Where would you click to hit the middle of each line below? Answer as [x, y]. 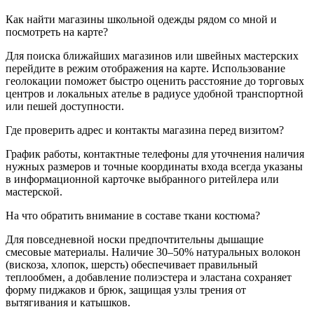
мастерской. [34, 192]
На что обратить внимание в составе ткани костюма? [133, 216]
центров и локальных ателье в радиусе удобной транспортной [155, 94]
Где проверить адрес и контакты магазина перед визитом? [145, 130]
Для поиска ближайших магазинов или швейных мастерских [152, 56]
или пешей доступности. [65, 107]
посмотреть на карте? [57, 32]
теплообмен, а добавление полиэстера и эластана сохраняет [149, 278]
